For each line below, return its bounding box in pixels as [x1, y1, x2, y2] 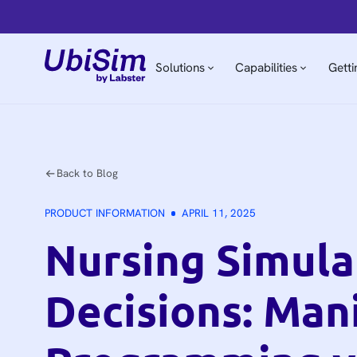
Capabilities [235, 60, 298, 76]
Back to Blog [57, 166, 119, 180]
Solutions [155, 60, 205, 76]
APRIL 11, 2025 [182, 206, 257, 221]
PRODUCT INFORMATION [45, 206, 165, 221]
